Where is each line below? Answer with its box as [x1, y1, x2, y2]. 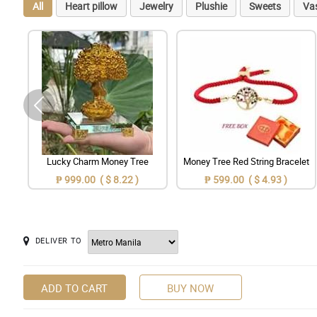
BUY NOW [167, 281, 214, 296]
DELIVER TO [35, 235, 82, 246]
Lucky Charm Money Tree [46, 155, 149, 168]
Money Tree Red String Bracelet [183, 155, 309, 168]
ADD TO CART [41, 281, 108, 296]
